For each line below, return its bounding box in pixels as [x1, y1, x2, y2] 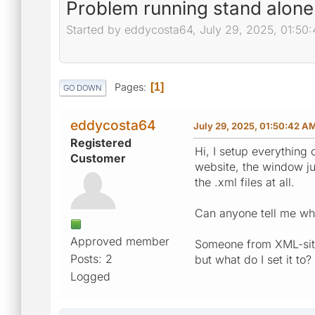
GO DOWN [63, 82, 102, 93]
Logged [70, 269, 110, 283]
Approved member [70, 233, 169, 248]
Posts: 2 [70, 251, 112, 266]
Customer [70, 150, 126, 165]
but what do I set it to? [195, 252, 311, 266]
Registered [70, 135, 131, 150]
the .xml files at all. [195, 174, 295, 189]
